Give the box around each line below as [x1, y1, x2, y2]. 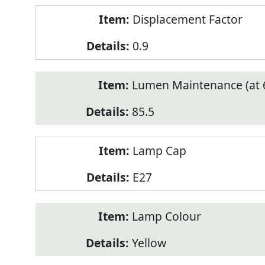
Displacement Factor [132, 11, 243, 28]
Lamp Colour [131, 208, 201, 225]
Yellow [131, 235, 166, 251]
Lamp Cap [132, 143, 186, 159]
